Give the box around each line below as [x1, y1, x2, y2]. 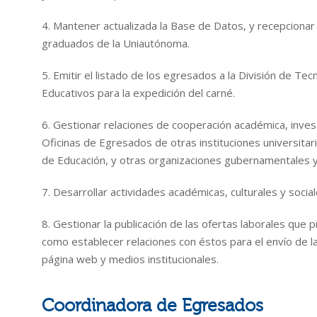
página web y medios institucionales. [42, 252, 219, 266]
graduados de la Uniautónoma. [42, 36, 190, 50]
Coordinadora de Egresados [42, 296, 263, 316]
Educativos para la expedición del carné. [42, 86, 235, 100]
